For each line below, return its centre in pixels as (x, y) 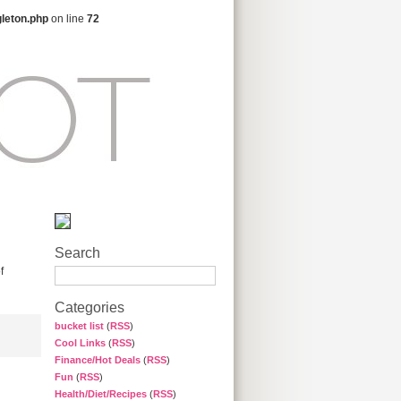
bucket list (79, 326)
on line (68, 19)
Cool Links (80, 343)
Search (77, 253)
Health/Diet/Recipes (101, 394)
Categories (90, 307)
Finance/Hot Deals (98, 360)
